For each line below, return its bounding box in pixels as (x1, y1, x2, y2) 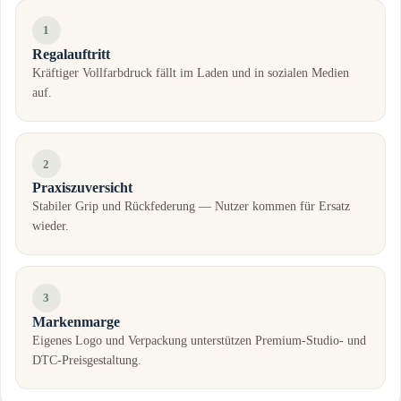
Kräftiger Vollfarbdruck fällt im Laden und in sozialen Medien (31, 65, 349, 80)
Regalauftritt (31, 46, 110, 62)
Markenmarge (31, 313, 120, 329)
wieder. (31, 219, 69, 234)
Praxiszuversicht (31, 180, 132, 196)
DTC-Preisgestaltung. (31, 353, 141, 367)
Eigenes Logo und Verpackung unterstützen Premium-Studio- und (31, 333, 366, 347)
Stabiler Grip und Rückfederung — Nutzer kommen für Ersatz (31, 200, 350, 214)
